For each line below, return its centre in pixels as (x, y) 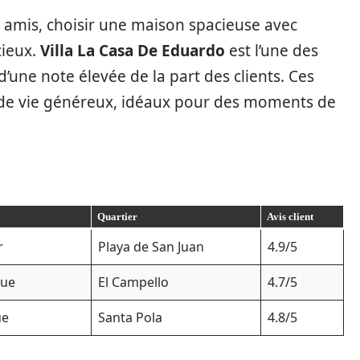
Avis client (290, 217)
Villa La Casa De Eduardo (133, 51)
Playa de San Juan (151, 247)
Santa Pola (130, 318)
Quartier (117, 217)
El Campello (133, 282)
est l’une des (272, 51)
